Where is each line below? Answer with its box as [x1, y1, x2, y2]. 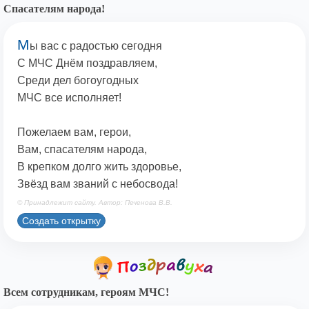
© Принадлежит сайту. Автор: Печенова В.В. [17, 199, 172, 207]
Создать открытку [22, 215, 101, 226]
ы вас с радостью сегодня [30, 40, 162, 52]
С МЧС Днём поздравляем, [17, 57, 157, 70]
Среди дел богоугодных [17, 74, 139, 87]
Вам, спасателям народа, [17, 143, 147, 156]
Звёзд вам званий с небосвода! [17, 178, 178, 190]
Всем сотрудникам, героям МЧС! [3, 286, 169, 299]
